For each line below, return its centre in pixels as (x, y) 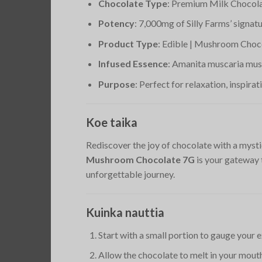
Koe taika (112, 122)
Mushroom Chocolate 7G (140, 159)
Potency (116, 23)
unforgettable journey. (130, 174)
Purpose (116, 84)
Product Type (128, 43)
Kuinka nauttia (125, 212)
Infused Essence (133, 64)
